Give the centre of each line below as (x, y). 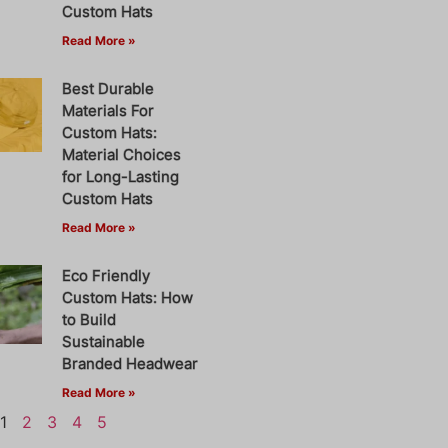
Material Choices (122, 154)
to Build (89, 319)
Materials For (108, 110)
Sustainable (104, 341)
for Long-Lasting (121, 176)
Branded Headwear (130, 363)
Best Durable (108, 88)
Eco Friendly (106, 275)
